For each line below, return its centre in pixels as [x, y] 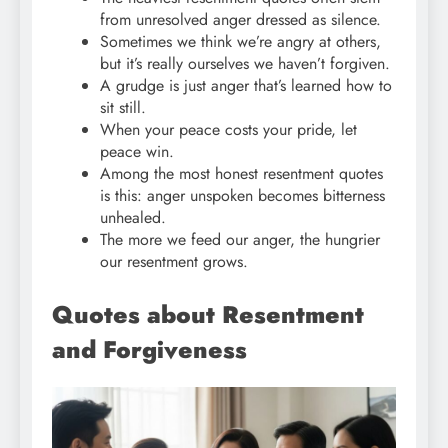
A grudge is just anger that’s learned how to [246, 85]
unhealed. [133, 217]
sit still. [123, 107]
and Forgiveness [149, 349]
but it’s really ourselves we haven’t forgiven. [245, 63]
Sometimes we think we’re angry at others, [240, 41]
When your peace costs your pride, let [228, 129]
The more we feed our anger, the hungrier [240, 239]
